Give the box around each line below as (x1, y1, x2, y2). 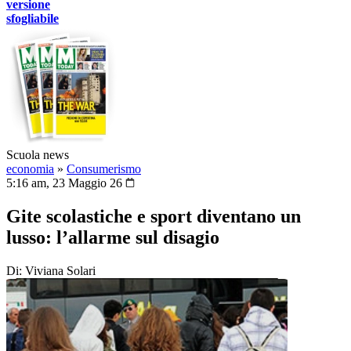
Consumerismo (67, 162, 141, 175)
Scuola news (6, 148, 69, 161)
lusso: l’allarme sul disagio (6, 226, 219, 248)
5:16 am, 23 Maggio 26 (6, 176, 125, 190)
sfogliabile (6, 12, 59, 25)
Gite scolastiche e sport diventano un (6, 205, 301, 226)
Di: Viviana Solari (6, 263, 96, 277)
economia (6, 162, 54, 175)
